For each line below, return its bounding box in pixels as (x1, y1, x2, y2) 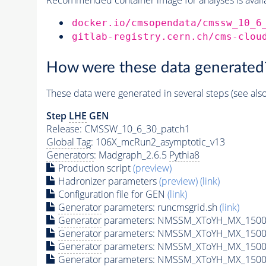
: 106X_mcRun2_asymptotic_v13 (90, 135, 225, 149)
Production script (55, 161, 133, 175)
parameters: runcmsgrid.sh (101, 201, 220, 214)
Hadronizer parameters (55, 175, 159, 188)
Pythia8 (169, 148, 199, 162)
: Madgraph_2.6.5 (93, 148, 169, 162)
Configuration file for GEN (55, 188, 167, 201)
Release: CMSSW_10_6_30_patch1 (46, 122, 190, 136)
